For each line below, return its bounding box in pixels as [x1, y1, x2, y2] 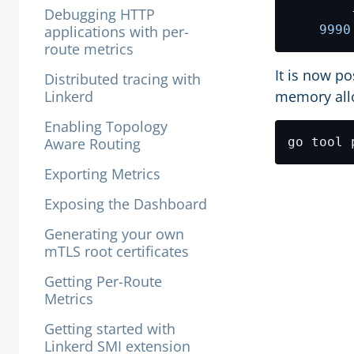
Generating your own [44, 224, 184, 243]
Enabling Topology [44, 117, 168, 136]
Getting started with [44, 319, 175, 338]
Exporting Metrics [44, 164, 160, 183]
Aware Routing [44, 134, 141, 153]
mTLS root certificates [44, 242, 189, 261]
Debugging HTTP [44, 5, 155, 24]
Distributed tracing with [44, 70, 201, 88]
